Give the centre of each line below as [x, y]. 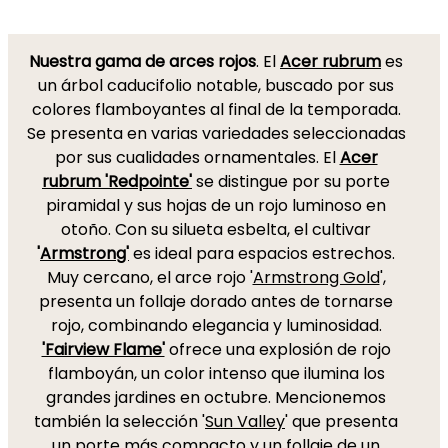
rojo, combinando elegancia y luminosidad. [216, 325]
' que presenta [341, 421]
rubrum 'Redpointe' [117, 181]
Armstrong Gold [316, 277]
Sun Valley [245, 421]
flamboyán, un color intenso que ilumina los [216, 373]
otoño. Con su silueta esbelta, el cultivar [216, 229]
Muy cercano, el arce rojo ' [149, 277]
